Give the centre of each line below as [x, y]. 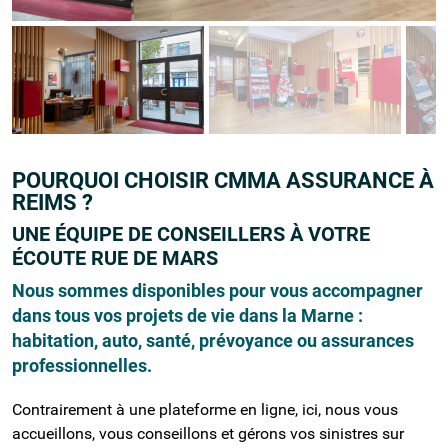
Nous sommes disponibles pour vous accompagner [217, 290]
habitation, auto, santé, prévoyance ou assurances [213, 340]
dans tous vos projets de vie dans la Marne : [187, 315]
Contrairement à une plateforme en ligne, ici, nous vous [205, 409]
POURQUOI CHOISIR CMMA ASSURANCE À [223, 180]
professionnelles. [82, 365]
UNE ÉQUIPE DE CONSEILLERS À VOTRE [191, 233]
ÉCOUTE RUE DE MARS [115, 257]
